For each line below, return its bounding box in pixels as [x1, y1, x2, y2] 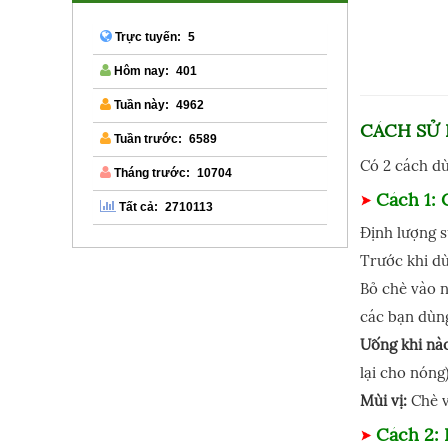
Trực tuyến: [112, 30, 182, 45]
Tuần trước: [111, 132, 183, 147]
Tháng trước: [111, 166, 191, 181]
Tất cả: [116, 200, 159, 215]
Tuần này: [111, 98, 170, 113]
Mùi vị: [360, 391, 407, 410]
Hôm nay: [111, 64, 170, 79]
